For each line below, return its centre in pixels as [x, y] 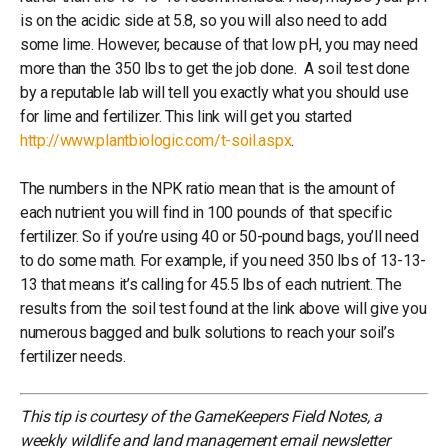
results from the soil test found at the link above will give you [223, 308]
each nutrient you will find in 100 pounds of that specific [206, 212]
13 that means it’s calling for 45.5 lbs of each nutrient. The [211, 284]
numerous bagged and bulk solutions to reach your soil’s [207, 332]
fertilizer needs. [73, 356]
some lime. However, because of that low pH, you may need [219, 44]
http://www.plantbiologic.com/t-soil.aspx [156, 140]
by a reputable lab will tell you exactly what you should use [214, 92]
